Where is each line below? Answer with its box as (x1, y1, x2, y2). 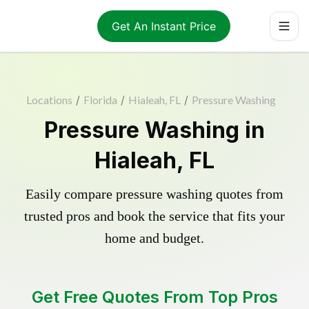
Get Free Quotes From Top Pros (31, 287, 278, 307)
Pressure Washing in (44, 117, 265, 143)
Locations (26, 93, 72, 106)
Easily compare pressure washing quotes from (26, 186, 283, 201)
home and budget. (105, 230, 204, 246)
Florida (83, 93, 117, 106)
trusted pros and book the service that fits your (24, 208, 285, 223)
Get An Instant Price (111, 19, 216, 33)
